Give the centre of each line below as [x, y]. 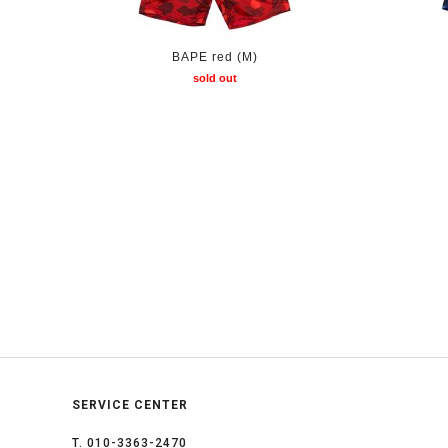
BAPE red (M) [214, 57]
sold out [214, 78]
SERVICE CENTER [130, 405]
